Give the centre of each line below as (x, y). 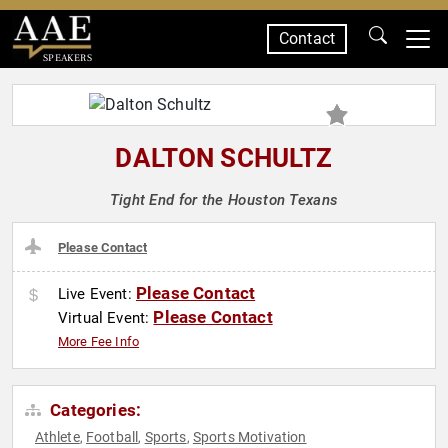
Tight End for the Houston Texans (224, 200)
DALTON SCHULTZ (224, 158)
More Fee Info (99, 342)
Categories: (94, 410)
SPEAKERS (67, 57)
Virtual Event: (106, 318)
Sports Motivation (249, 437)
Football (112, 437)
